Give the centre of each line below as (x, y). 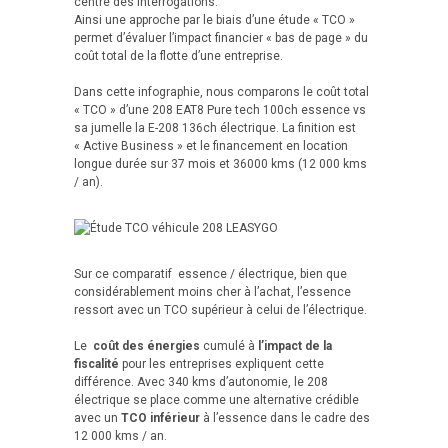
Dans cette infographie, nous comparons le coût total (221, 92)
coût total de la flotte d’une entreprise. (178, 56)
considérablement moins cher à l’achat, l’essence (212, 292)
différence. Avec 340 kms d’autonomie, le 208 (201, 382)
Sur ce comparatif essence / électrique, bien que (210, 274)
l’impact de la (295, 346)
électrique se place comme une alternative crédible (216, 400)
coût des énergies (146, 346)
